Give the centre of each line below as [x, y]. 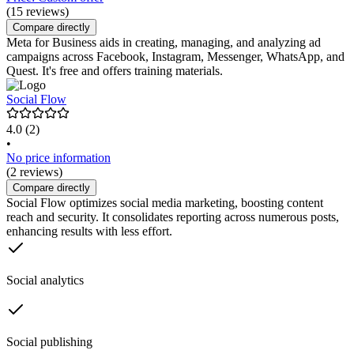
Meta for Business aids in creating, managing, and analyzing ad [164, 43]
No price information [58, 158]
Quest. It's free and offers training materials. [115, 71]
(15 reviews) [38, 12]
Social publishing [49, 342]
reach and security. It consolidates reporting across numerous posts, [173, 217]
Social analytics [45, 281]
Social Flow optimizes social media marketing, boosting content [165, 203]
